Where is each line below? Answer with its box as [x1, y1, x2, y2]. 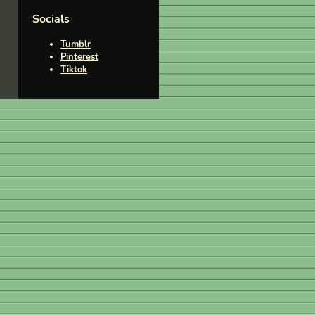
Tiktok [60, 63, 87, 76]
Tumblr [60, 37, 91, 51]
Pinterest [60, 50, 98, 63]
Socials [32, 11, 70, 27]
